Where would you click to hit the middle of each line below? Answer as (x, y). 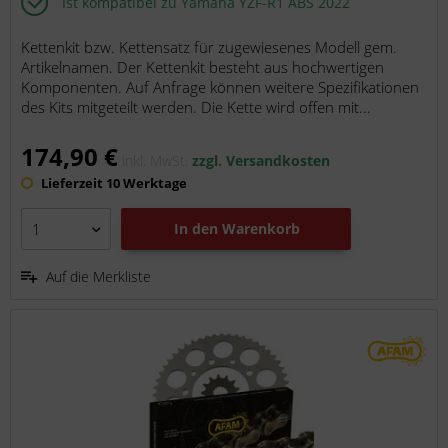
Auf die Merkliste (99, 277)
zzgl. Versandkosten (261, 161)
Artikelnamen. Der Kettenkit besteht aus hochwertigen (203, 67)
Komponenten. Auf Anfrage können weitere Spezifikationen (220, 87)
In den (196, 229)
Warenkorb (261, 229)
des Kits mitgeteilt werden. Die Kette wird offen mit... (196, 107)
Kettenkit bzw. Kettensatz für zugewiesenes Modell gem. (209, 47)
